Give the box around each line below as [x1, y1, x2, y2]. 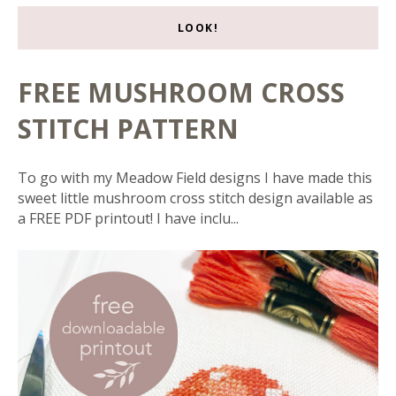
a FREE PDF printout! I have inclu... [18, 209, 239, 229]
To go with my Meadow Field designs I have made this [18, 168, 372, 188]
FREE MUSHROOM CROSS [18, 74, 345, 111]
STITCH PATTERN [18, 110, 239, 148]
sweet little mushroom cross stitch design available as [18, 188, 373, 209]
